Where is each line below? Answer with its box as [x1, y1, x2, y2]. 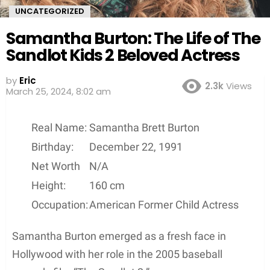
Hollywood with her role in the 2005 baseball [12, 247, 222, 260]
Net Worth [31, 159, 80, 172]
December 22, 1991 [89, 140, 183, 153]
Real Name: [31, 121, 87, 134]
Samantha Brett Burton [89, 121, 199, 134]
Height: [31, 178, 66, 192]
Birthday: [31, 140, 74, 153]
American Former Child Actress [89, 198, 239, 211]
